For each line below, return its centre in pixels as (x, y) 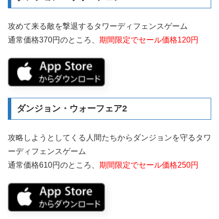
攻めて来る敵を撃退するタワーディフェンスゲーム (98, 26)
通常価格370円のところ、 (54, 40)
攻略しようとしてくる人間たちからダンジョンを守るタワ (109, 137)
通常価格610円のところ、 (54, 165)
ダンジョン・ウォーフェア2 (72, 109)
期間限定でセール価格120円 (149, 40)
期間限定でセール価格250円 (149, 165)
